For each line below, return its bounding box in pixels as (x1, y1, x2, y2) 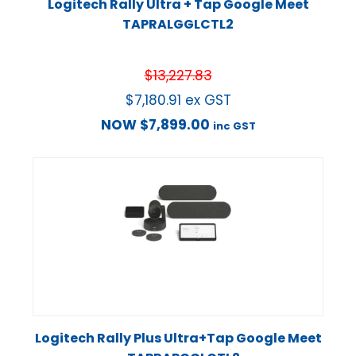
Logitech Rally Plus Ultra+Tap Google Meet (34, 329, 322, 348)
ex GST (184, 91, 231, 110)
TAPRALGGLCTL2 (122, 15, 234, 34)
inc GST (212, 118, 256, 134)
